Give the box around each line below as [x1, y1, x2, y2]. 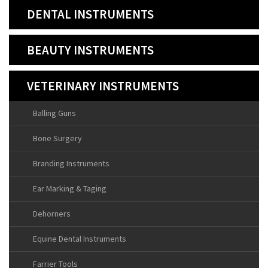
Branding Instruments [33, 158, 109, 169]
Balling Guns [33, 108, 76, 119]
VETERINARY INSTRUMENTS [27, 78, 179, 95]
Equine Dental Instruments [33, 233, 126, 245]
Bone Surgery [33, 133, 82, 144]
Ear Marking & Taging [33, 183, 106, 194]
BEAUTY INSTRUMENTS [27, 42, 154, 59]
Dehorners [33, 208, 71, 220]
